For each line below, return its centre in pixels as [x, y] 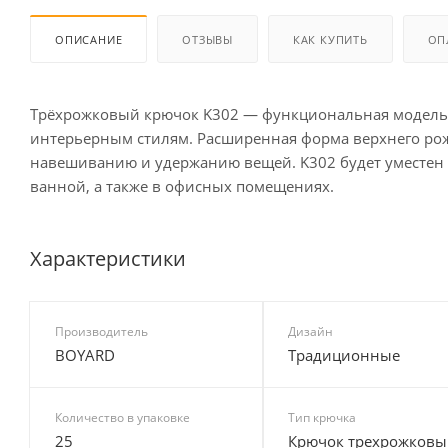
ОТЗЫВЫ [208, 39]
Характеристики [108, 258]
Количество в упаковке [122, 417]
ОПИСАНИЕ [89, 39]
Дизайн [310, 331]
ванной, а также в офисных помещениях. [182, 185]
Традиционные [343, 354]
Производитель [101, 331]
